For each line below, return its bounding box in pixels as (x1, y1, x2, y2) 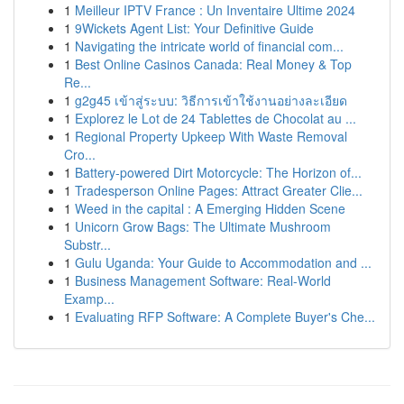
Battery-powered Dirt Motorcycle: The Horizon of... (75, 163, 362, 181)
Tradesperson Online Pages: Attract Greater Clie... (75, 181, 363, 199)
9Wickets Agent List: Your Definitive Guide (75, 19, 314, 37)
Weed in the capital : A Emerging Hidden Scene (75, 199, 345, 217)
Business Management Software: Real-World (75, 271, 331, 289)
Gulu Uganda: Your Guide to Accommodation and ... (75, 253, 372, 271)
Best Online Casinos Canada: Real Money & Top (75, 55, 352, 73)
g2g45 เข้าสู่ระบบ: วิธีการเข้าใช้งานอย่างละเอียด (75, 91, 347, 109)
